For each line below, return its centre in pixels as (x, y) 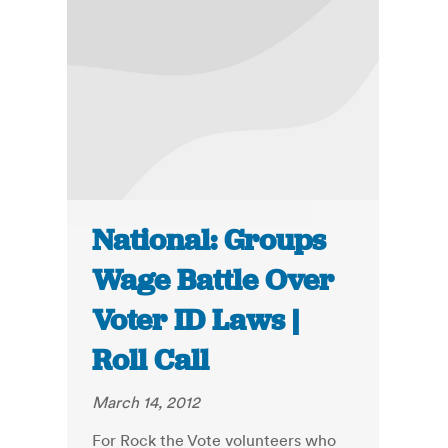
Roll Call (151, 360)
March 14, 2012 (146, 402)
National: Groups (209, 240)
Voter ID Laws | (196, 320)
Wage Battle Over (213, 280)
